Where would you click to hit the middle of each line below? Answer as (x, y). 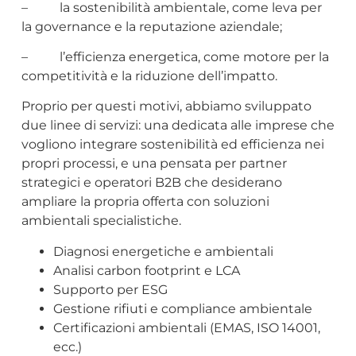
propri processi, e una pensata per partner (154, 164)
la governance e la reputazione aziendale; (151, 26)
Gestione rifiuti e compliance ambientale (182, 308)
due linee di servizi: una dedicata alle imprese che (178, 126)
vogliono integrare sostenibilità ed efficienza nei (172, 145)
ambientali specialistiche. (101, 221)
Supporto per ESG (110, 289)
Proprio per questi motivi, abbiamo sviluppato (166, 106)
